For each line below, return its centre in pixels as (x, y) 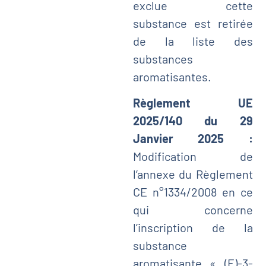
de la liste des (193, 41)
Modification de (193, 156)
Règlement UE (193, 103)
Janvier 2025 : (193, 139)
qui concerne (193, 210)
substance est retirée (193, 23)
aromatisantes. (172, 76)
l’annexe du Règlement (193, 174)
